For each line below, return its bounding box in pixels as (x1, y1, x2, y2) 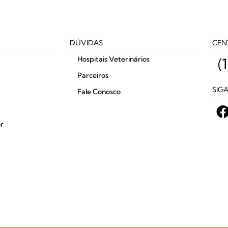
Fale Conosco (77, 87, 121, 97)
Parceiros (77, 71, 108, 80)
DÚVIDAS (70, 38, 103, 48)
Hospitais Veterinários (77, 54, 150, 64)
